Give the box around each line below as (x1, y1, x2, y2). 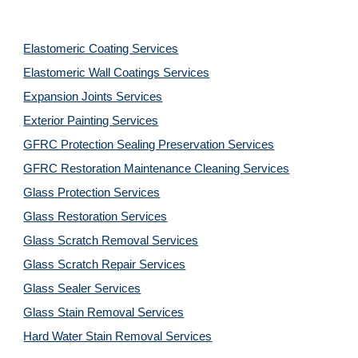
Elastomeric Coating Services (23, 42, 179, 55)
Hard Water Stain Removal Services (23, 330, 213, 343)
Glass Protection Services (23, 186, 161, 199)
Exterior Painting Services (23, 114, 159, 127)
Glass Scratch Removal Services (23, 234, 199, 247)
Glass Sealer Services (23, 282, 141, 295)
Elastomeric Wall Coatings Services (23, 66, 210, 79)
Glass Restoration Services (23, 210, 168, 223)
